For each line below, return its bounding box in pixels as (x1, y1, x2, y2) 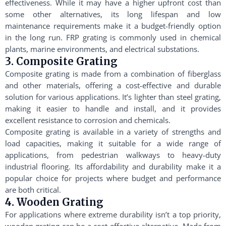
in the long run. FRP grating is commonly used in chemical (5, 32, 221, 42)
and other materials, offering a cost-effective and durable (5, 80, 221, 90)
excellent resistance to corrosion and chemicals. (5, 115, 171, 125)
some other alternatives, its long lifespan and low (5, 9, 221, 19)
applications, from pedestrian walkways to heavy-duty (5, 149, 221, 160)
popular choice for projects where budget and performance (5, 173, 221, 183)
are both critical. (5, 184, 61, 195)
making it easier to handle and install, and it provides (5, 103, 221, 114)
